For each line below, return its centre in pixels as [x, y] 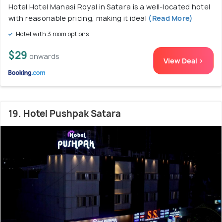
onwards [44, 56]
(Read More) [171, 18]
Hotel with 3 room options [52, 34]
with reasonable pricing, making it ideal [79, 18]
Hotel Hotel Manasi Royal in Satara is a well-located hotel [110, 7]
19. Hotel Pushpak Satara [65, 114]
